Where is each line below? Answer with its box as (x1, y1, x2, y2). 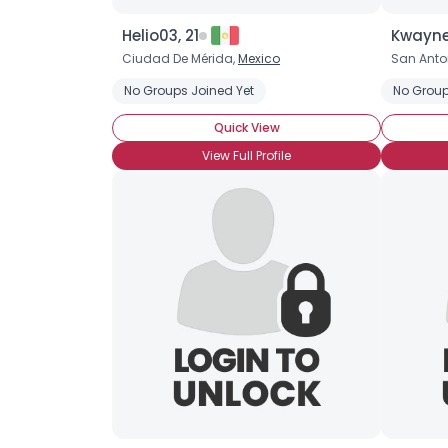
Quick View (213, 119, 280, 136)
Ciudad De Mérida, (122, 50, 238, 67)
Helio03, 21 (122, 25, 199, 46)
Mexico (238, 50, 280, 67)
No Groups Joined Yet (124, 82, 254, 99)
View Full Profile (202, 147, 291, 164)
